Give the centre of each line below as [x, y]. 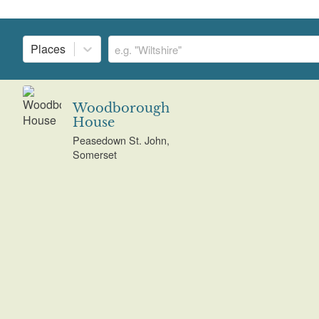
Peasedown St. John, [121, 140]
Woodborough [121, 109]
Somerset [94, 154]
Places [48, 49]
